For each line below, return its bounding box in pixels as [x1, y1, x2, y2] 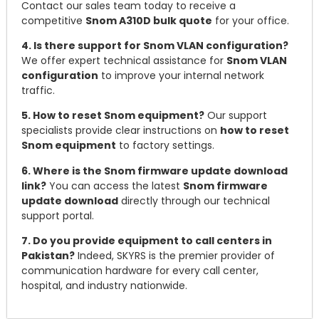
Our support [204, 108, 267, 123]
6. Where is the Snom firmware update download [21, 163, 288, 178]
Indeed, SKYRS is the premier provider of [75, 249, 275, 263]
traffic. [21, 83, 55, 98]
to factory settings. [116, 138, 214, 153]
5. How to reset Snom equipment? [21, 108, 204, 123]
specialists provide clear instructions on [21, 123, 220, 138]
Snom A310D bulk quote [85, 13, 212, 28]
